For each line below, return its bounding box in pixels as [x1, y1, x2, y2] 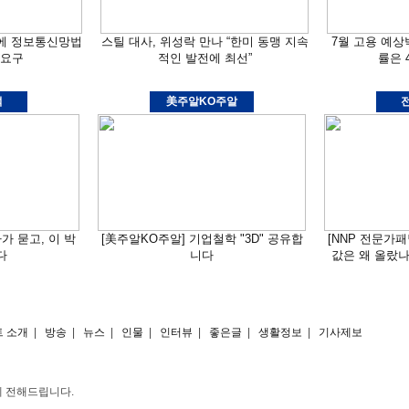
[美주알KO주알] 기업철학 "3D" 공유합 [100, 232, 303, 246]
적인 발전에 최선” [157, 51, 252, 65]
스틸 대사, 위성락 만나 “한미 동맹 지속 [100, 35, 309, 48]
